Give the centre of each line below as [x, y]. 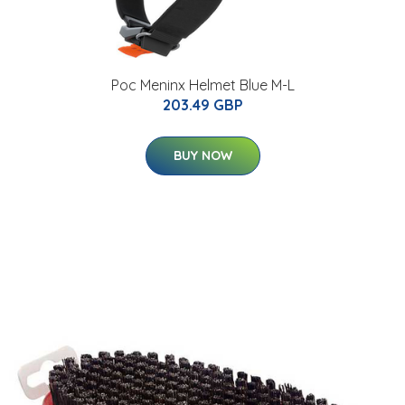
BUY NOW [202, 156]
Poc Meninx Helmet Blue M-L [202, 85]
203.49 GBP [202, 105]
